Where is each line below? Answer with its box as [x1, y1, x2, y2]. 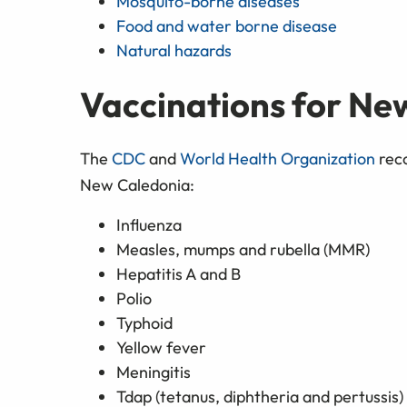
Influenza [116, 214, 182, 236]
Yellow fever [116, 337, 206, 359]
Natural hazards [116, 39, 232, 61]
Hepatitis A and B [116, 263, 242, 285]
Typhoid [116, 313, 173, 334]
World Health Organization [180, 148, 375, 170]
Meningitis [116, 362, 191, 383]
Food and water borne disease [116, 15, 337, 36]
